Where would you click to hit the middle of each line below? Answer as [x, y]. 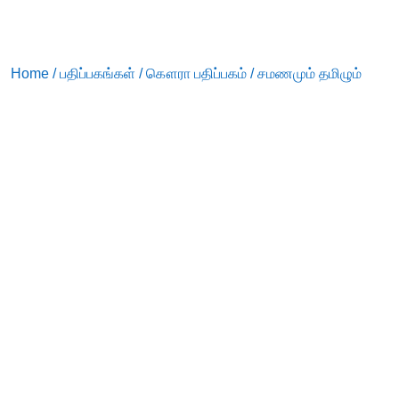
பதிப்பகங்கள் [98, 73]
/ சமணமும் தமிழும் [304, 73]
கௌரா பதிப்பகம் [196, 73]
